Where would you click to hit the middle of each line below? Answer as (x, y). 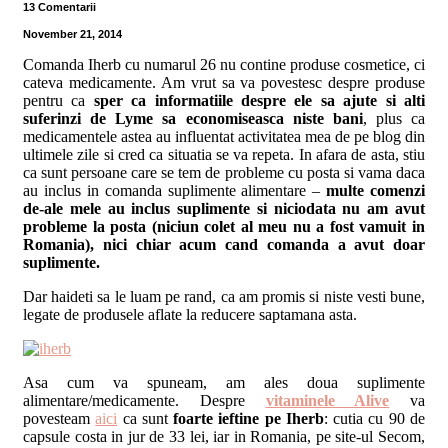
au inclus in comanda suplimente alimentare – (175, 191)
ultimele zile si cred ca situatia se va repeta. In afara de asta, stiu (224, 155)
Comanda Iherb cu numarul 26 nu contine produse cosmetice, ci (224, 65)
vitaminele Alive (327, 401)
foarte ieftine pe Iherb (245, 419)
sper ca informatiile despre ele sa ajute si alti (259, 101)
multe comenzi (375, 191)
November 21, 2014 (72, 34)
